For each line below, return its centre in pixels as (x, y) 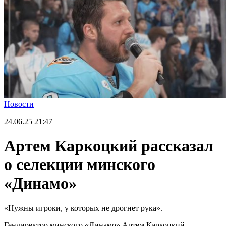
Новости (19, 104)
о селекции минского (80, 165)
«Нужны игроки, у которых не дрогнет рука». (83, 208)
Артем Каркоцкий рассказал (109, 146)
